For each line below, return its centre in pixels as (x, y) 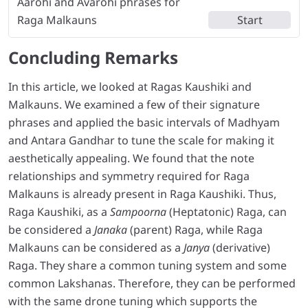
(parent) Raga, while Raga (195, 229)
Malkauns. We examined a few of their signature (134, 104)
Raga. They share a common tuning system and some (147, 265)
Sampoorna (138, 211)
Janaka (111, 229)
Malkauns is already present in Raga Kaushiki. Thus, (142, 194)
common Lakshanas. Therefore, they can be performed (152, 283)
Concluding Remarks (93, 57)
